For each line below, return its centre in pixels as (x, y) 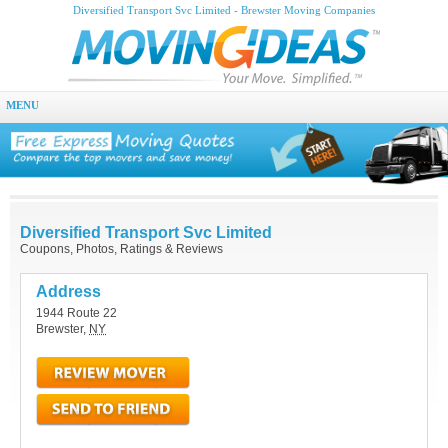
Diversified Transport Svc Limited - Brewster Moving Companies (224, 10)
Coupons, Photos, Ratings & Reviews (121, 249)
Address (68, 292)
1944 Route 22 (76, 313)
